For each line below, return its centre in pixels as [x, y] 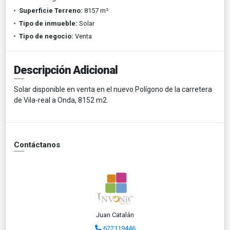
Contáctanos [37, 145]
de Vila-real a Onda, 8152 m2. [61, 100]
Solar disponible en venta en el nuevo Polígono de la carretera [113, 89]
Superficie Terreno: [51, 10]
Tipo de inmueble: [48, 23]
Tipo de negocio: [46, 36]
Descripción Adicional [66, 70]
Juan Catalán [115, 215]
